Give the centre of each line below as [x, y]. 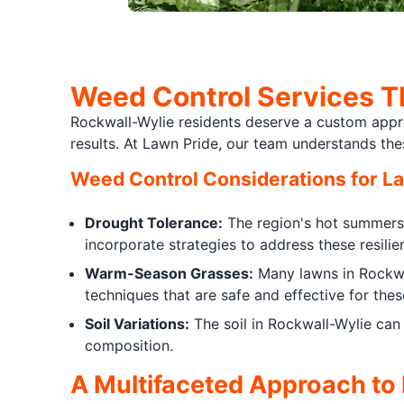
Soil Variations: [137, 324]
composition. [129, 345]
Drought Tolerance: [153, 223]
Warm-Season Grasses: [169, 273]
